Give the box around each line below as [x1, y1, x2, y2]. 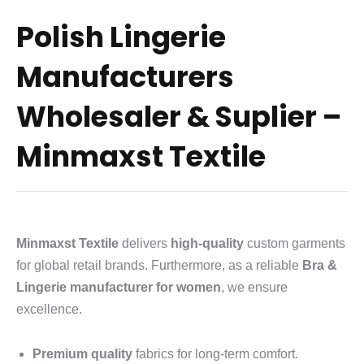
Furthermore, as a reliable [148, 258, 302, 272]
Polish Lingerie [16, 17, 226, 58]
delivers [119, 236, 171, 250]
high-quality [171, 236, 244, 250]
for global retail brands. [16, 258, 148, 272]
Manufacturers [16, 57, 234, 97]
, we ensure [221, 279, 288, 294]
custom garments [244, 236, 345, 250]
